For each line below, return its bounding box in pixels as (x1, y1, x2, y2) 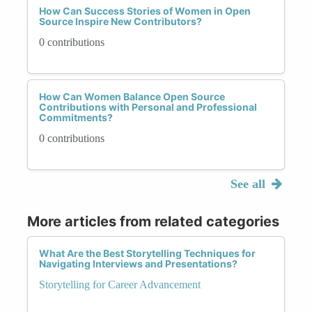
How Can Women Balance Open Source (39, 90, 225, 102)
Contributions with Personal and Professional (39, 100, 257, 113)
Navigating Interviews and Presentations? (39, 257, 237, 270)
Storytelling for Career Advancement (39, 278, 201, 290)
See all (230, 176, 269, 191)
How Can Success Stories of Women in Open (39, 4, 251, 17)
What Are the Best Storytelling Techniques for (39, 247, 256, 259)
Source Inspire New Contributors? (39, 15, 202, 27)
